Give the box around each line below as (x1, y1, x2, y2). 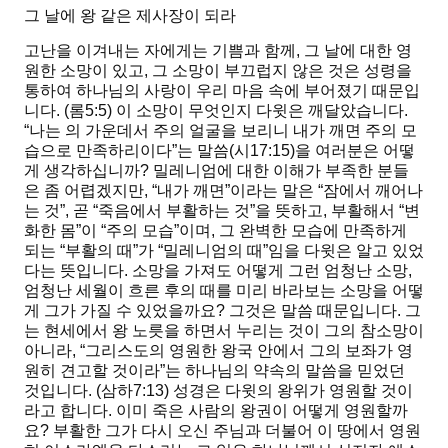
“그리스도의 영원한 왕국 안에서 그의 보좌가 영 (80, 342, 413, 360)
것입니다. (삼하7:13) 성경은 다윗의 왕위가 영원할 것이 (24, 382, 413, 400)
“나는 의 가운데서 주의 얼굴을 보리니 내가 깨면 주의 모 (24, 122, 417, 140)
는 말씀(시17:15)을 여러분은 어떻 (177, 142, 415, 160)
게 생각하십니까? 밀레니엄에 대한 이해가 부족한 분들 (24, 162, 409, 180)
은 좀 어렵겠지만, (24, 182, 152, 200)
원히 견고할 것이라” (24, 362, 165, 380)
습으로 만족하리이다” (24, 142, 177, 160)
